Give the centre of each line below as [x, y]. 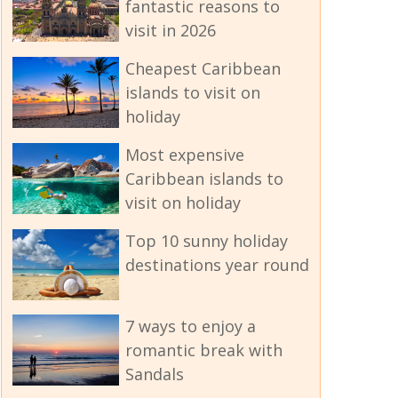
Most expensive [184, 154]
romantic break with [203, 350]
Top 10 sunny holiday [206, 240]
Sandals [154, 374]
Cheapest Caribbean [203, 68]
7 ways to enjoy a [190, 326]
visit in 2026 [170, 30]
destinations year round [217, 264]
